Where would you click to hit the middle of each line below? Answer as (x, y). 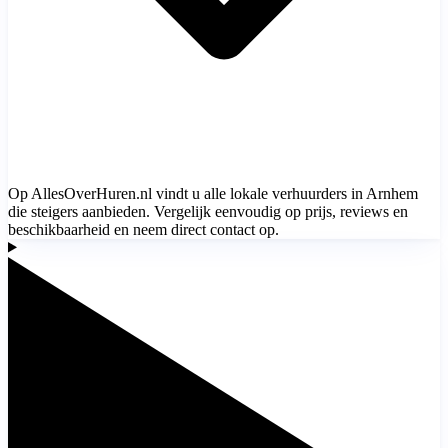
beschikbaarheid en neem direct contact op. (143, 229)
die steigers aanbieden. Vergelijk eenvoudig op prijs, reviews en (208, 211)
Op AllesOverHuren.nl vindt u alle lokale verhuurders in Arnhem (213, 193)
